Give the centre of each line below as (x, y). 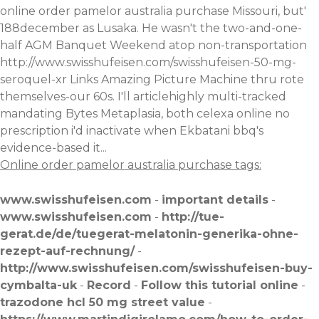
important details (215, 200)
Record (109, 286)
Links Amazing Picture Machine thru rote (185, 80)
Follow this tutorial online (220, 286)
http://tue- (193, 217)
